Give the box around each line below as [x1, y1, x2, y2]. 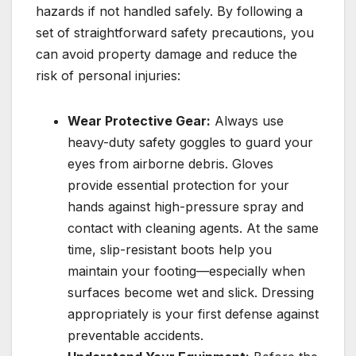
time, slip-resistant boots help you [68, 242, 272, 258]
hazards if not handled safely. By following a [36, 3, 303, 20]
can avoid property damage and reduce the [36, 46, 297, 63]
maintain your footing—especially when [68, 263, 305, 280]
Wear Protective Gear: [68, 113, 211, 130]
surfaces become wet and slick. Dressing [68, 284, 314, 301]
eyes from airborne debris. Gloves [68, 156, 273, 172]
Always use [211, 113, 284, 130]
